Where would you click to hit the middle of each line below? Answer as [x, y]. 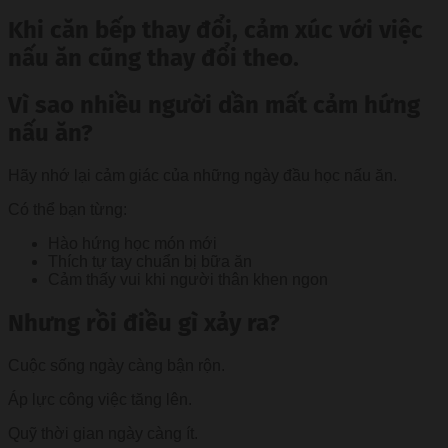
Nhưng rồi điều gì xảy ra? [144, 323]
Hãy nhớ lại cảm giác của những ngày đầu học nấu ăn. [202, 176]
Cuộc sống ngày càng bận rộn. [116, 366]
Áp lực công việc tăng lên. [100, 400]
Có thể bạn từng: [67, 210]
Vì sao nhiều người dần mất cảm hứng [214, 105]
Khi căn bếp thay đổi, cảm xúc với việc [215, 29]
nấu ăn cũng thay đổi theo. [153, 57]
